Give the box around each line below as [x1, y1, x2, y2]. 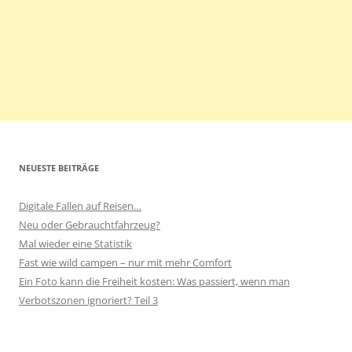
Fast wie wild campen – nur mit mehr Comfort [19, 255, 232, 269]
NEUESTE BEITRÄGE [19, 161, 99, 174]
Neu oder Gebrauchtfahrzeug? [19, 217, 160, 232]
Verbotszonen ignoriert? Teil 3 [19, 292, 158, 307]
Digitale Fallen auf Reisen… [19, 198, 141, 213]
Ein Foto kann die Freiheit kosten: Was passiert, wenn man [19, 273, 290, 288]
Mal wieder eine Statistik [19, 236, 132, 251]
